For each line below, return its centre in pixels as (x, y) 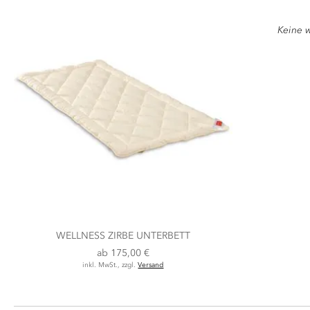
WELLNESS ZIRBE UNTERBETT (123, 236)
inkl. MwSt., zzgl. (110, 265)
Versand (151, 265)
